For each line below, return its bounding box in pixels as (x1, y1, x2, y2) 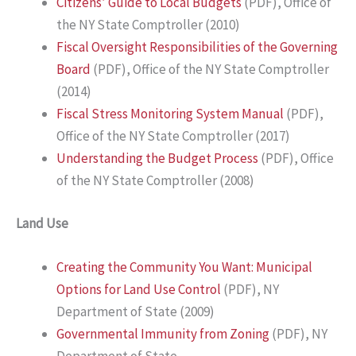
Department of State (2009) (56, 303, 215, 321)
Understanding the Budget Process (56, 149, 258, 168)
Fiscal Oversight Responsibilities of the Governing (56, 38, 338, 56)
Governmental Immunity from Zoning (56, 325, 269, 343)
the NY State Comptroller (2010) (56, 16, 240, 34)
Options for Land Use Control (56, 281, 221, 299)
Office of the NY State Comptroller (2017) (56, 127, 290, 145)
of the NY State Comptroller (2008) (56, 172, 254, 190)
